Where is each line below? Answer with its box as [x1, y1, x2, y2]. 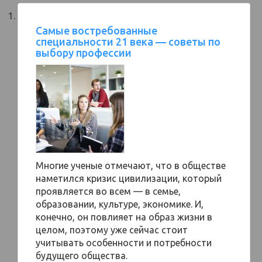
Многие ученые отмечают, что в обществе [36, 160, 226, 171]
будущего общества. [36, 250, 127, 261]
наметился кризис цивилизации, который [36, 173, 222, 184]
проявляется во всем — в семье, [36, 186, 181, 196]
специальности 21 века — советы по [36, 36, 220, 47]
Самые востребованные [36, 25, 157, 36]
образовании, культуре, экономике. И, [36, 199, 204, 209]
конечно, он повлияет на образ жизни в [36, 212, 212, 222]
